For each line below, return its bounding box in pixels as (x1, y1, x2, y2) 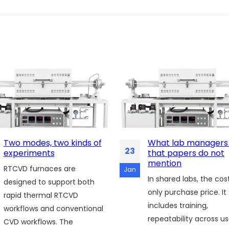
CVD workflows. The (3, 216, 73, 227)
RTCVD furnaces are (3, 163, 76, 174)
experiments (3, 147, 55, 159)
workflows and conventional (3, 203, 103, 214)
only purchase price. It (148, 187, 226, 197)
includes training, (148, 200, 208, 211)
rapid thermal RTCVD (3, 190, 78, 200)
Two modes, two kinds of (3, 136, 102, 149)
